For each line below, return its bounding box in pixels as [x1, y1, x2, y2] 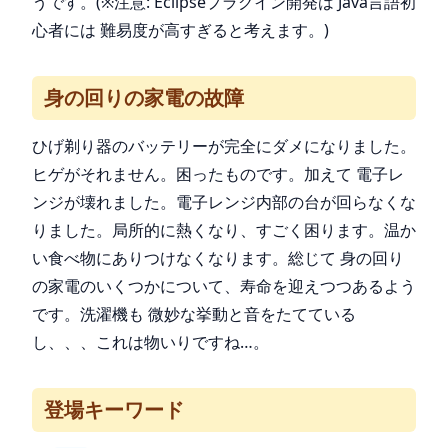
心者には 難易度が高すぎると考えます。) [32, 19, 329, 41]
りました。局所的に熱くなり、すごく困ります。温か [32, 219, 416, 241]
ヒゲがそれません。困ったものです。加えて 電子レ [32, 163, 404, 185]
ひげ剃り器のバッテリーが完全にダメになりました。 [32, 135, 416, 157]
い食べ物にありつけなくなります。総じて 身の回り [32, 247, 404, 269]
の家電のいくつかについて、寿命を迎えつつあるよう [32, 275, 416, 297]
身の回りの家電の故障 [44, 84, 244, 111]
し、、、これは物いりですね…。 [32, 331, 269, 353]
